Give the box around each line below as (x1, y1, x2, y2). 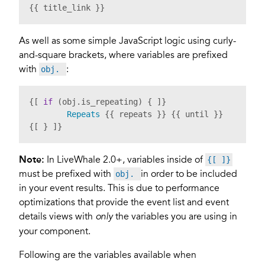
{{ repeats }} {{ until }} (100, 109, 223, 119)
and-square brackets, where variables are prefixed (19, 49, 228, 61)
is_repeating (81, 96, 138, 106)
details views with (19, 210, 95, 222)
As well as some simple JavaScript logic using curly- (19, 34, 236, 47)
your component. (19, 225, 93, 237)
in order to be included (141, 167, 237, 180)
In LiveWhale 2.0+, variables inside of (44, 153, 205, 166)
